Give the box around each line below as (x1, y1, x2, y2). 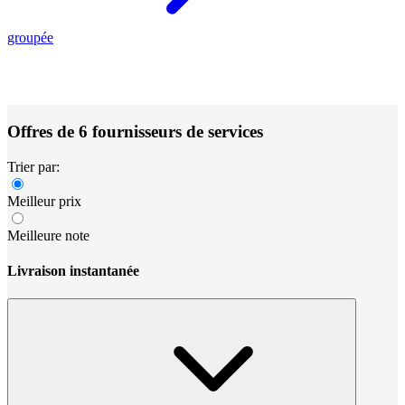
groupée (7, 30, 53, 46)
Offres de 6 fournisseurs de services (7, 121, 263, 141)
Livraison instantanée (7, 262, 139, 278)
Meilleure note (7, 227, 89, 243)
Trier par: (7, 158, 60, 174)
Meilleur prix (7, 193, 81, 209)
